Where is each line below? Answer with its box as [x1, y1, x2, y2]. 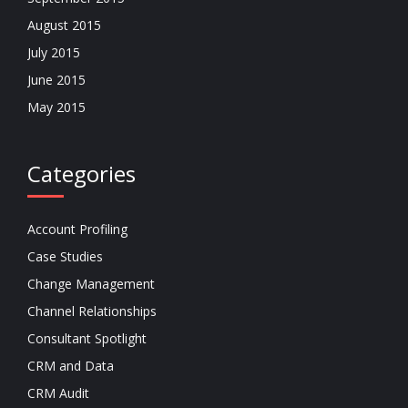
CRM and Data [27, 357, 114, 374]
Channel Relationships [27, 302, 157, 320]
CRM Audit [27, 384, 89, 402]
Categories [27, 158, 136, 189]
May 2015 [27, 98, 86, 116]
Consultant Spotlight [27, 330, 147, 347]
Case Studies [27, 248, 103, 265]
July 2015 [27, 44, 80, 61]
